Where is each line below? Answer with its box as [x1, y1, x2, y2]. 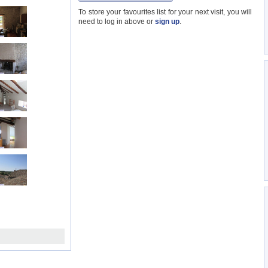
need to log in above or [78, 17, 155, 26]
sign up [155, 17, 179, 26]
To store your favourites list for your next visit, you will [78, 8, 252, 16]
